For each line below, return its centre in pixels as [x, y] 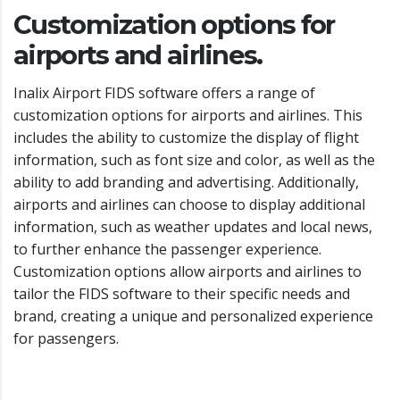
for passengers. [66, 338]
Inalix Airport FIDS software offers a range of [164, 92]
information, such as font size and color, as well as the [194, 159]
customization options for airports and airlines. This [188, 115]
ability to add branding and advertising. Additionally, [186, 182]
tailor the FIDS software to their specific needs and [182, 293]
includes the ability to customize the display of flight [186, 137]
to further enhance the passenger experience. [167, 249]
